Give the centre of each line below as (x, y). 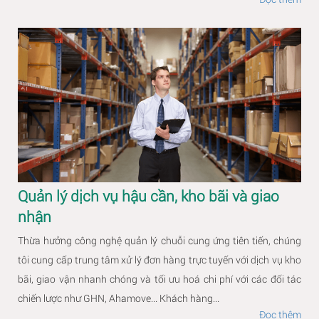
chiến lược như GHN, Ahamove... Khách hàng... (119, 298)
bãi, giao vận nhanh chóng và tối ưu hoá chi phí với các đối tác (159, 279)
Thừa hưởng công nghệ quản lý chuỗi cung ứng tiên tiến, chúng (159, 241)
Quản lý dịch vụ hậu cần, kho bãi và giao (148, 196)
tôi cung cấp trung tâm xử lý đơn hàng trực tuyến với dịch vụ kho (159, 260)
